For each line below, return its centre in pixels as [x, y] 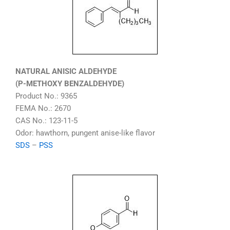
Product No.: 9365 [46, 96]
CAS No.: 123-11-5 [46, 121]
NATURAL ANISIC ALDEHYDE [66, 72]
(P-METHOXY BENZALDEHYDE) [70, 84]
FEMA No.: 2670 [43, 109]
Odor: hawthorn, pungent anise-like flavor [85, 133]
